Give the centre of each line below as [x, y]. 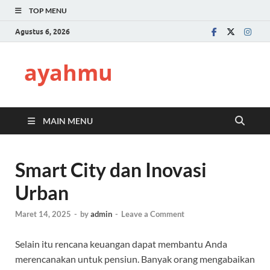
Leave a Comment [153, 214]
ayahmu [68, 73]
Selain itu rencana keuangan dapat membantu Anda [121, 244]
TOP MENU [48, 11]
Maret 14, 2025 [43, 214]
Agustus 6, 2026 [42, 31]
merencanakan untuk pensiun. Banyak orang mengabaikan [135, 259]
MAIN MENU [68, 121]
